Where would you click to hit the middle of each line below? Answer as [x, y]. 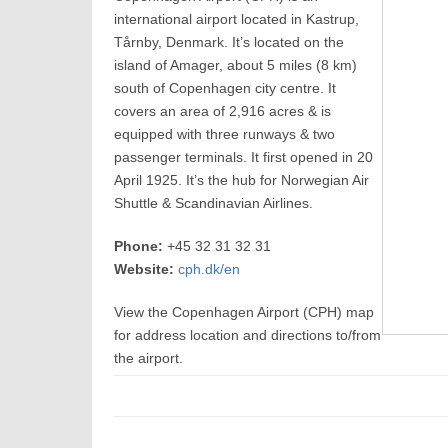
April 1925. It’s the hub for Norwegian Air [242, 180]
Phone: [139, 246]
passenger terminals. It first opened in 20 [244, 157]
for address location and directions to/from [248, 335]
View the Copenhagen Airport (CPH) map [244, 312]
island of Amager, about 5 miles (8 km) [236, 65]
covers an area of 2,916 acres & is [223, 111]
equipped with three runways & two [225, 134]
